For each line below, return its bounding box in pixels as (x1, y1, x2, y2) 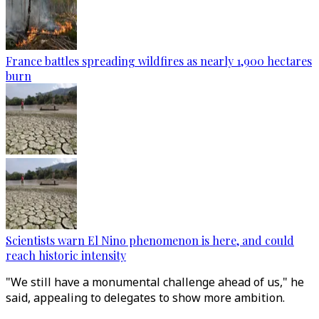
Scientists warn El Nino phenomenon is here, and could (6, 233, 294, 248)
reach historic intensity (6, 248, 126, 263)
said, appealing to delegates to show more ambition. (6, 290, 285, 305)
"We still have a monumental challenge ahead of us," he (6, 274, 304, 290)
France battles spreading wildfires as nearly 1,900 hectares (6, 53, 312, 68)
